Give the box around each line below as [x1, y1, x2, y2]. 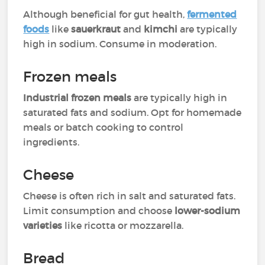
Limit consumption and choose [23, 205, 175, 216]
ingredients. [23, 136, 80, 148]
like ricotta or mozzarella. [62, 219, 184, 231]
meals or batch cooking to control [23, 121, 184, 133]
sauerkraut [71, 23, 121, 35]
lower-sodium [174, 205, 241, 216]
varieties [23, 219, 63, 231]
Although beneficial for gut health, [23, 8, 188, 20]
